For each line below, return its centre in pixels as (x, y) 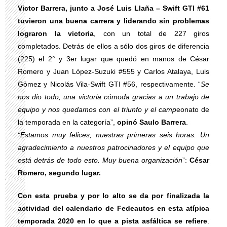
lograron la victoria (56, 33)
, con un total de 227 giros (152, 33)
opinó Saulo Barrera (152, 122)
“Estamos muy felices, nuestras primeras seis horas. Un (113, 135)
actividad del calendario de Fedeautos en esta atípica (113, 208)
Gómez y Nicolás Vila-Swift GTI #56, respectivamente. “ (109, 84)
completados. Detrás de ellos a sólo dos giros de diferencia (113, 46)
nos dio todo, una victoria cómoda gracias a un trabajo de (113, 97)
